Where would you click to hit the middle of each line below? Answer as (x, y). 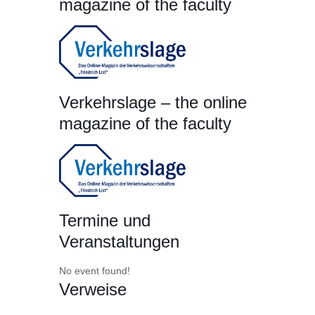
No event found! (95, 271)
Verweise (93, 290)
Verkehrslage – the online (153, 102)
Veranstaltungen (119, 242)
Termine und (105, 221)
